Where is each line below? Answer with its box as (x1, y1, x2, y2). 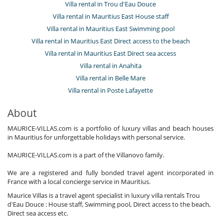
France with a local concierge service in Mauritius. (7, 177, 150, 186)
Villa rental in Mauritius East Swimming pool (46, 24, 175, 33)
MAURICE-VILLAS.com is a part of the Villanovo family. (7, 150, 164, 159)
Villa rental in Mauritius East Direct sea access (45, 48, 176, 58)
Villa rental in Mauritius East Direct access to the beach (31, 36, 190, 45)
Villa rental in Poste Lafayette (68, 85, 153, 95)
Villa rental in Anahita (79, 61, 142, 70)
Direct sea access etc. (7, 208, 68, 218)
